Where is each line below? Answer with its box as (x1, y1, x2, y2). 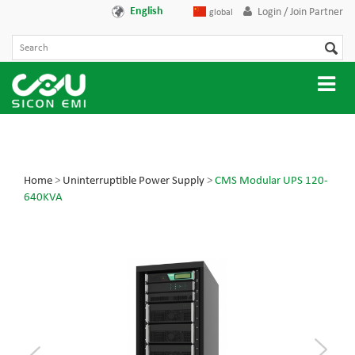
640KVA (24, 192, 63, 204)
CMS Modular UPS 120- (215, 175, 328, 188)
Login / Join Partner (258, 6, 343, 18)
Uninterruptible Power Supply (63, 175, 204, 188)
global (209, 8, 233, 17)
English (130, 6, 163, 17)
